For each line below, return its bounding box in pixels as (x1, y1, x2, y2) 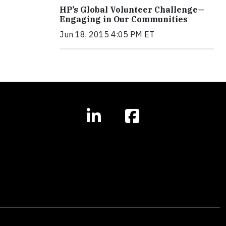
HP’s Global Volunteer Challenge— (60, 5, 205, 15)
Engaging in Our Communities (60, 14, 188, 24)
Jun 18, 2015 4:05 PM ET (60, 29, 154, 39)
